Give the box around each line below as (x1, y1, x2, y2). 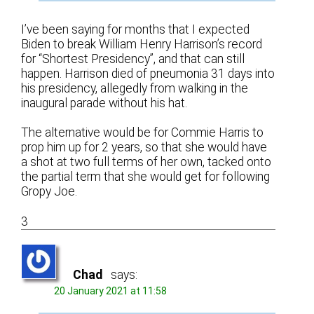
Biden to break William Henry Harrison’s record (21, 36, 263, 51)
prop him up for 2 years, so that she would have (21, 139, 268, 154)
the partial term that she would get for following (21, 169, 271, 184)
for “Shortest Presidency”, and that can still (21, 51, 245, 66)
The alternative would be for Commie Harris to (21, 125, 264, 139)
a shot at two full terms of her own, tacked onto (21, 154, 272, 169)
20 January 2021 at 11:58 (54, 285, 168, 297)
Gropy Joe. (21, 184, 78, 198)
